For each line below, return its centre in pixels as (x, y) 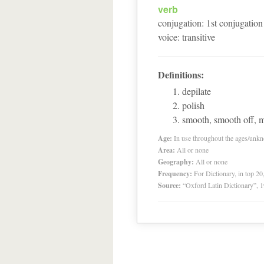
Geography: (176, 162)
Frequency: (175, 174)
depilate (197, 91)
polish (193, 105)
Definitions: (181, 75)
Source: (169, 185)
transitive (199, 37)
